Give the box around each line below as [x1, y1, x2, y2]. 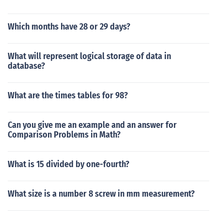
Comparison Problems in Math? [8, 129, 121, 140]
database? [8, 61, 45, 71]
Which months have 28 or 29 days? [8, 21, 130, 32]
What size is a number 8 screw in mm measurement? [8, 188, 195, 199]
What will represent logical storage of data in [8, 51, 171, 62]
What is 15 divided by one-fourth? [8, 159, 129, 170]
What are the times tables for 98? [8, 90, 128, 101]
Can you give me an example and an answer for [8, 120, 177, 130]
